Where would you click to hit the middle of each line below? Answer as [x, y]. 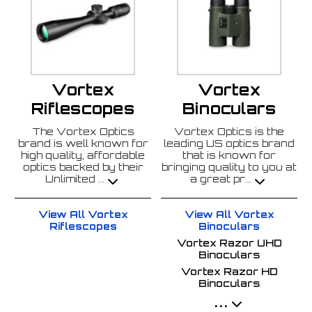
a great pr [218, 179]
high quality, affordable [83, 155]
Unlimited [71, 179]
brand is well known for [83, 143]
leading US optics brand [229, 143]
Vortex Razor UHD [229, 242]
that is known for [229, 155]
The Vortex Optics [83, 132]
